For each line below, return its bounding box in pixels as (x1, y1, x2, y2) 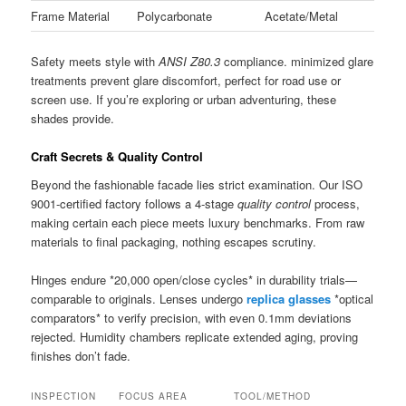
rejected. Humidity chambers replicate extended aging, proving (31, 328, 359, 346)
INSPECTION (31, 390, 97, 403)
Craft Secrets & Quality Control (31, 147, 204, 165)
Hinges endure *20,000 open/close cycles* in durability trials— (31, 271, 358, 289)
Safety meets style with (31, 52, 159, 70)
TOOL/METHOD (234, 390, 312, 403)
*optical (331, 290, 374, 308)
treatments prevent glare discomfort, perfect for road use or (31, 71, 342, 89)
